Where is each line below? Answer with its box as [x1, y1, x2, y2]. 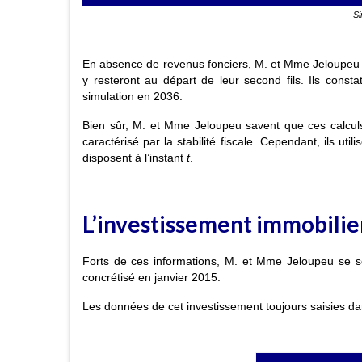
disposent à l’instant [82, 150, 187, 164]
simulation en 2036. [82, 89, 183, 103]
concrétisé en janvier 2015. [82, 271, 221, 284]
